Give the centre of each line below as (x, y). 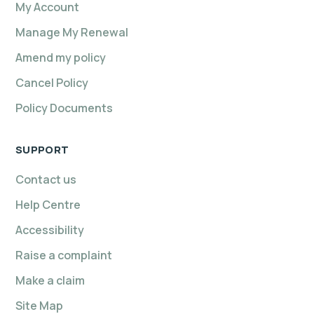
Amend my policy (61, 58)
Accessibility (50, 230)
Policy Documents (64, 108)
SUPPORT (42, 150)
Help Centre (48, 205)
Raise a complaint (64, 255)
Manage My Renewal (72, 33)
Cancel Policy (52, 83)
